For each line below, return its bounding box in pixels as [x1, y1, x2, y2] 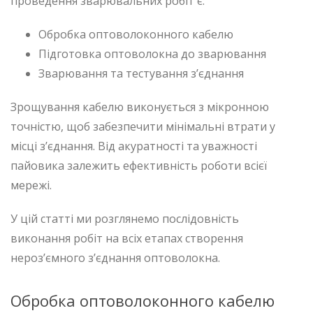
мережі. [10, 177, 52, 193]
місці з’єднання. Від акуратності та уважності [10, 138, 257, 154]
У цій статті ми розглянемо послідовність [10, 210, 239, 226]
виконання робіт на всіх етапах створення [10, 230, 243, 246]
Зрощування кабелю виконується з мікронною [10, 99, 269, 115]
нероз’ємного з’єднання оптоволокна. [10, 249, 220, 265]
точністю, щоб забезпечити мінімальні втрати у [10, 118, 275, 134]
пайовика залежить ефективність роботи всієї [10, 157, 267, 173]
